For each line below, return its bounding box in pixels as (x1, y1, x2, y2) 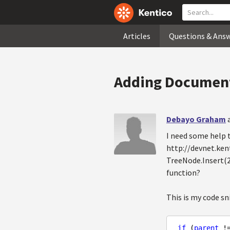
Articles (123, 31, 150, 41)
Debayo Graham (166, 114, 226, 124)
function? (166, 167, 200, 178)
